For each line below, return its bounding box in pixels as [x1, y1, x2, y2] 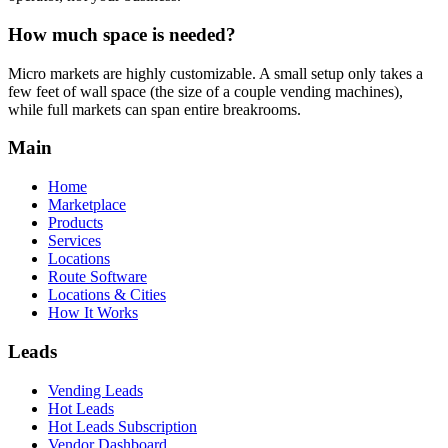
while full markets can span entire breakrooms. [8, 100, 301, 118]
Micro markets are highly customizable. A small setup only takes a [8, 64, 423, 82]
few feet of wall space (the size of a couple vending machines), [8, 82, 403, 100]
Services [48, 232, 101, 250]
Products [48, 214, 103, 232]
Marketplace [48, 196, 126, 214]
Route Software [48, 268, 147, 286]
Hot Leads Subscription [48, 417, 197, 435]
